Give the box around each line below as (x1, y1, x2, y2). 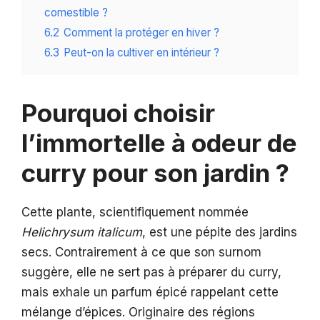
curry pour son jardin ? (21, 158, 289, 189)
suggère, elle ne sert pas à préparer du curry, (21, 265, 281, 280)
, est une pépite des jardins (142, 225, 297, 240)
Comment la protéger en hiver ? (64, 26, 219, 40)
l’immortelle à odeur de (21, 128, 297, 159)
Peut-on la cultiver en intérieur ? (64, 46, 219, 60)
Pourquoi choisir (21, 98, 215, 129)
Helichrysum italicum (21, 225, 142, 240)
